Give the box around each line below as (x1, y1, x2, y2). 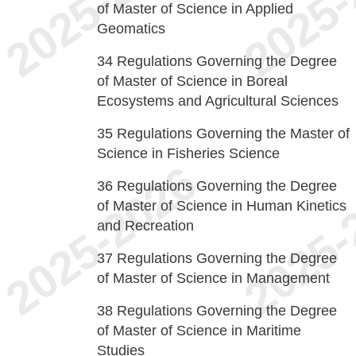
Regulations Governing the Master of (117, 126, 350, 141)
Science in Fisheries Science (97, 145, 280, 161)
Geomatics (97, 21, 165, 37)
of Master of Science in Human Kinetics (97, 198, 346, 214)
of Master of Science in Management (97, 270, 330, 286)
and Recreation (97, 218, 194, 234)
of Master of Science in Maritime (97, 323, 301, 339)
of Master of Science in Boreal (97, 73, 288, 89)
